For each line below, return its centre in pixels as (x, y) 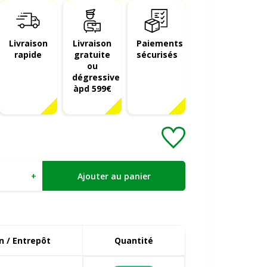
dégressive (96, 77)
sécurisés (157, 55)
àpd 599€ (92, 89)
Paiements (159, 43)
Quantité (134, 240)
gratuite (92, 55)
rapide (28, 55)
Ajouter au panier (114, 176)
